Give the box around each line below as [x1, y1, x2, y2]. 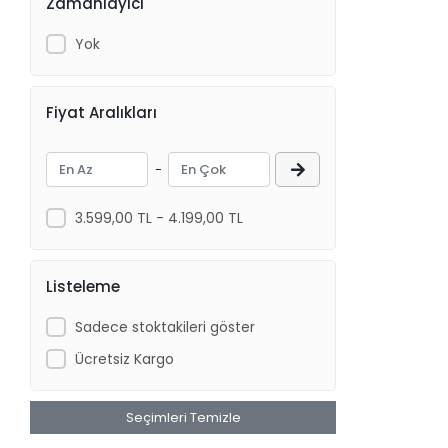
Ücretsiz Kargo [74, 348, 174, 369]
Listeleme [46, 275, 121, 297]
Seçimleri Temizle [125, 408, 241, 427]
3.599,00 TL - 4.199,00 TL [74, 207, 243, 228]
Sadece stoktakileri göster [74, 316, 255, 337]
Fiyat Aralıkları [46, 101, 158, 123]
